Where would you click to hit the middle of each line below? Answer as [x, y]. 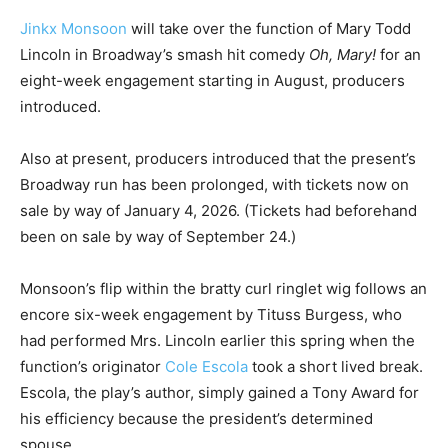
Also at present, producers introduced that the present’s [218, 158]
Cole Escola [206, 366]
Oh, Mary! [342, 54]
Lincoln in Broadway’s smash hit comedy [164, 54]
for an [398, 54]
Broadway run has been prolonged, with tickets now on [214, 184]
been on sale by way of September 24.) [158, 236]
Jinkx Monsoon [73, 28]
